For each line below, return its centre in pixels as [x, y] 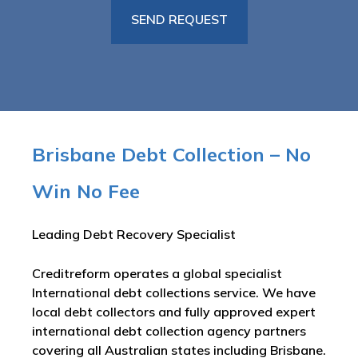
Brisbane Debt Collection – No [171, 154]
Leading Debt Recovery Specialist [134, 234]
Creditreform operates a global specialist [157, 273]
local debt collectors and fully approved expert [174, 312]
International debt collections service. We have [174, 292]
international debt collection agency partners [169, 331]
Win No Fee [86, 191]
